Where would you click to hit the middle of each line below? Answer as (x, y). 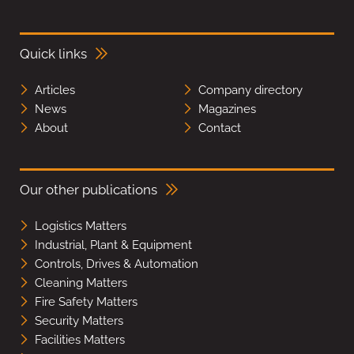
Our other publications (88, 190)
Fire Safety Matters (86, 302)
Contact (219, 128)
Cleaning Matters (81, 283)
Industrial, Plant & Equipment (113, 245)
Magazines (227, 109)
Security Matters (79, 321)
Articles (55, 90)
